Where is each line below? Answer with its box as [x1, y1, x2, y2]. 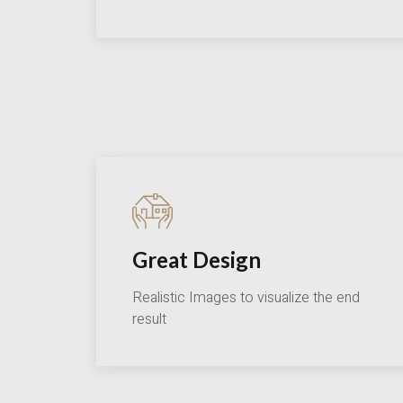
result [132, 309, 166, 331]
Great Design [132, 246, 261, 273]
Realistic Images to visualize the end [132, 287, 360, 309]
